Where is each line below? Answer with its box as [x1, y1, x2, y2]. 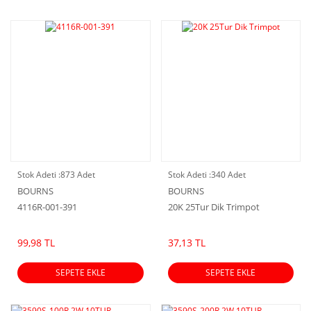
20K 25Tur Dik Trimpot [167, 200, 260, 213]
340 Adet [210, 168, 246, 180]
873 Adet [60, 168, 95, 180]
